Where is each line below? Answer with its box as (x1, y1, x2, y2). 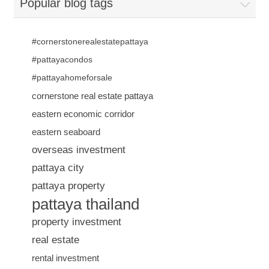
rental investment (31, 253, 99, 264)
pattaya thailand (31, 196, 139, 213)
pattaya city (31, 162, 84, 174)
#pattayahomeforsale (31, 73, 112, 83)
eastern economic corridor (31, 109, 134, 119)
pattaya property (31, 180, 105, 192)
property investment (31, 216, 121, 228)
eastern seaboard (31, 127, 100, 138)
